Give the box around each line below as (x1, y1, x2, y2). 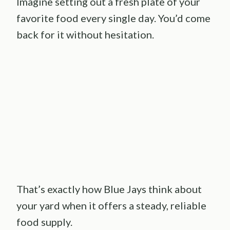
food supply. (16, 215, 72, 228)
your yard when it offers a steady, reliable (16, 199, 206, 212)
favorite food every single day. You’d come (16, 12, 210, 25)
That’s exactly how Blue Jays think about (16, 182, 202, 195)
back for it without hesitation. (16, 28, 154, 41)
